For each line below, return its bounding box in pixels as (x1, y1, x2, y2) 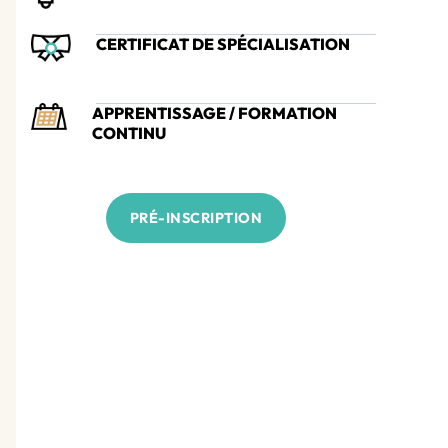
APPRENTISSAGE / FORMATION (91, 103, 337, 123)
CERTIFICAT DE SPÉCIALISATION (96, 34, 350, 54)
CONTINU (91, 123, 166, 143)
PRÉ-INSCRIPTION (129, 209, 263, 227)
